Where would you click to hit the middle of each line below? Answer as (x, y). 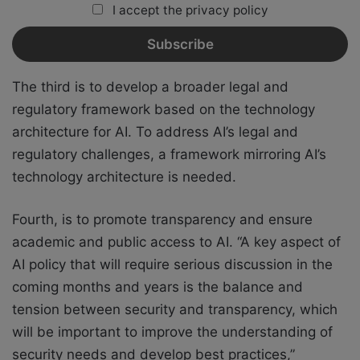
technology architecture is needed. (126, 177)
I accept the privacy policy (188, 10)
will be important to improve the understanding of (172, 332)
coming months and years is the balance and (157, 287)
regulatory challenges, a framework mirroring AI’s (169, 155)
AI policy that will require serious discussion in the (172, 265)
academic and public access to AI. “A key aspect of (176, 242)
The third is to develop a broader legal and (150, 87)
